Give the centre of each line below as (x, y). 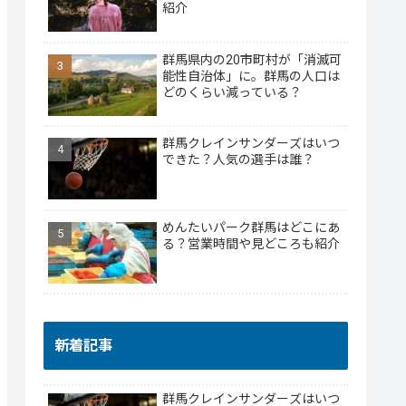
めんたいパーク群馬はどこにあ (251, 227)
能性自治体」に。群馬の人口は (251, 76)
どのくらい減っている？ (232, 92)
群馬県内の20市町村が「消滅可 (252, 59)
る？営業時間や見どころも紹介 (251, 243)
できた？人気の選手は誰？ (238, 160)
